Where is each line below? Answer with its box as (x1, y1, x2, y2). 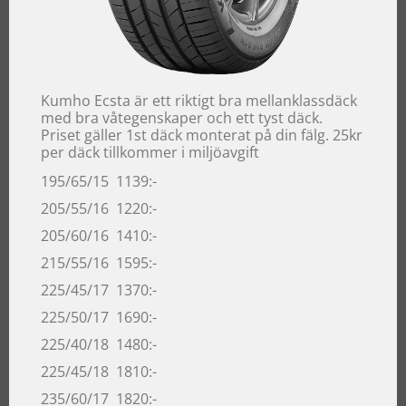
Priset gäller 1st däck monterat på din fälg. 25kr (41, 124, 362, 145)
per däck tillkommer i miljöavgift (41, 141, 259, 162)
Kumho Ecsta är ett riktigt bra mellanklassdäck (41, 90, 357, 111)
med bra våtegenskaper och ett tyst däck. (41, 107, 323, 128)
